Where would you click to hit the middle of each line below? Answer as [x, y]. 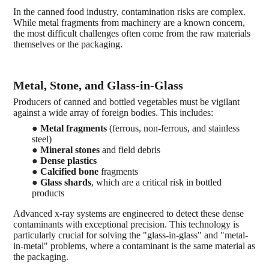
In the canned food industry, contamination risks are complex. [130, 11]
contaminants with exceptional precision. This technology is [126, 224]
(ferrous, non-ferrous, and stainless [175, 128]
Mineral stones [70, 150]
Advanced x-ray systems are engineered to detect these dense [129, 213]
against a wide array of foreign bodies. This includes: [113, 112]
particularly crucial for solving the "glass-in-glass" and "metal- [131, 235]
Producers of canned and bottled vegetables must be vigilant [127, 101]
